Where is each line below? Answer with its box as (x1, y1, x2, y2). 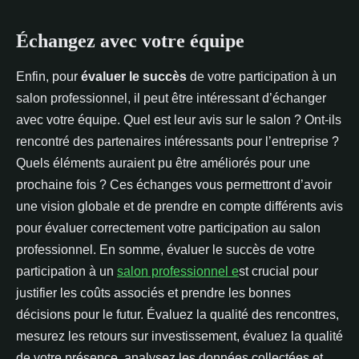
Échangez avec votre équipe (16, 30, 244, 51)
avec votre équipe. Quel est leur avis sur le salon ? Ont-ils (16, 113, 341, 127)
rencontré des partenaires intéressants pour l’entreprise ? (16, 135, 339, 148)
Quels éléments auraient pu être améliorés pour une (16, 156, 310, 170)
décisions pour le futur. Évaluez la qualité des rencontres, (16, 308, 339, 321)
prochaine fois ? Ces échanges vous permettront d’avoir (16, 178, 332, 192)
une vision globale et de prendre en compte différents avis (16, 200, 343, 213)
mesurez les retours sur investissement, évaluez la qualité (16, 329, 343, 343)
